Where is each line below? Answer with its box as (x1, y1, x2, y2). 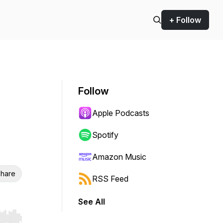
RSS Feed (92, 174, 128, 184)
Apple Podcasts (92, 108, 149, 118)
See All (78, 197, 105, 207)
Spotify (92, 130, 118, 140)
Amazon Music (92, 152, 146, 162)
